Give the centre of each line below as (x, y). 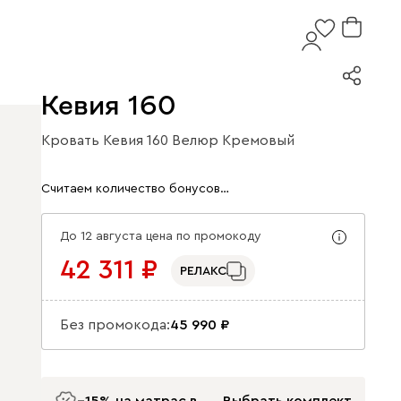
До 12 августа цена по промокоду (161, 236)
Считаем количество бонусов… (135, 188)
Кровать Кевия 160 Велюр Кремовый (168, 141)
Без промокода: (115, 325)
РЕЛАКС (203, 271)
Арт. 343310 (81, 151)
